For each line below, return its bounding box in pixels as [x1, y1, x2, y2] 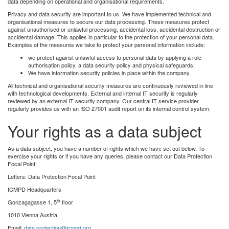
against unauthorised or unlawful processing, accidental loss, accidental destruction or [8, 25, 220, 33]
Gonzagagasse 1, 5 [8, 197, 57, 206]
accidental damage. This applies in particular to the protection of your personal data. [8, 32, 214, 41]
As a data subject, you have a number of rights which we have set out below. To [8, 144, 204, 152]
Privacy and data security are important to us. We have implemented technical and [8, 9, 211, 18]
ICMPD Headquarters [8, 185, 61, 193]
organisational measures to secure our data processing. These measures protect [8, 17, 209, 26]
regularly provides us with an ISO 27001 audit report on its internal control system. [8, 104, 211, 112]
